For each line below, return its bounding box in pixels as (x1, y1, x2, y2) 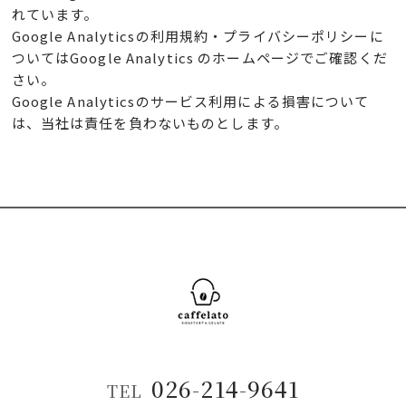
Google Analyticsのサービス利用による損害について (11, 92, 370, 111)
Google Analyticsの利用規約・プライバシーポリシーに (11, 26, 384, 46)
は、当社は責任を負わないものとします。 (11, 113, 288, 133)
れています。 (11, 5, 99, 24)
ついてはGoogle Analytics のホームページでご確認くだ (11, 48, 388, 68)
